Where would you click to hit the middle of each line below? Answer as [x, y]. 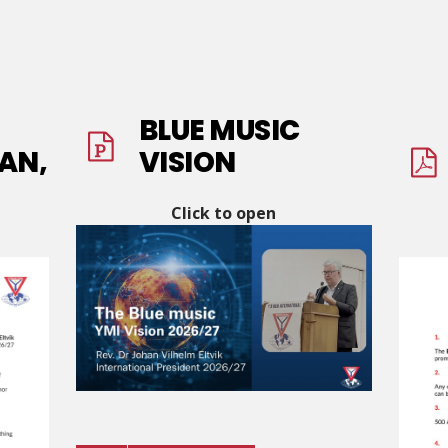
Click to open [224, 213]
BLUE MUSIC [219, 131]
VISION [187, 163]
